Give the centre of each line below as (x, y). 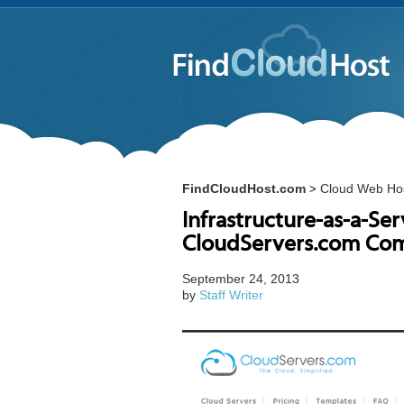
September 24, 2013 (241, 279)
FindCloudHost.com (244, 188)
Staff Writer (231, 295)
